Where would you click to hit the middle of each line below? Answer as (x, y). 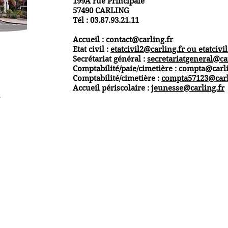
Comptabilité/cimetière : (117, 78)
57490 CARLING (101, 11)
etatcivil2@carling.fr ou (154, 49)
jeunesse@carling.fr (188, 88)
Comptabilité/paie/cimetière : (126, 69)
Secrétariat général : (110, 59)
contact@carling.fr (139, 40)
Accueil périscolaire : (112, 88)
